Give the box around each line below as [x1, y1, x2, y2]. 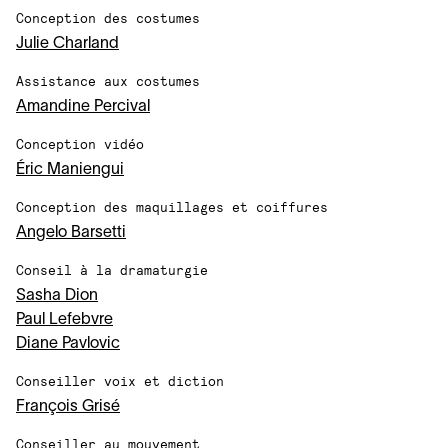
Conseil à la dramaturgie [16, 262, 208, 278]
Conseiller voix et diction [16, 373, 224, 389]
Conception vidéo [16, 136, 144, 152]
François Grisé [16, 400, 120, 414]
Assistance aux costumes [16, 73, 200, 89]
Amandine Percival [16, 100, 150, 114]
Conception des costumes [16, 10, 200, 26]
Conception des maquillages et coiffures [16, 199, 328, 215]
